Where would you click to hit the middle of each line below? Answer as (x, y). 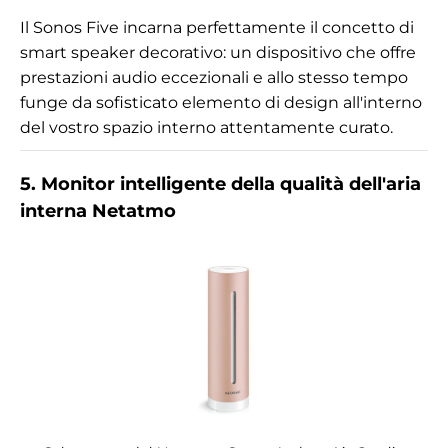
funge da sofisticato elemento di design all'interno (221, 102)
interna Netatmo (98, 210)
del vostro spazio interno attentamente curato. (206, 127)
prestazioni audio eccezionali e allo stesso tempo (214, 77)
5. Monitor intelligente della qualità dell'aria (220, 183)
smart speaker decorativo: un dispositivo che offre (218, 52)
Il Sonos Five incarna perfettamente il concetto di (217, 27)
